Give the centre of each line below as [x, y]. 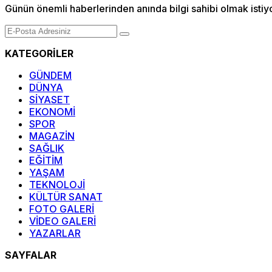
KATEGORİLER [39, 54]
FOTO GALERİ [62, 209]
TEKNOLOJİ [57, 185]
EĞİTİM [46, 161]
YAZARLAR [55, 233]
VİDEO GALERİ [63, 221]
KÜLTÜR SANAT [66, 197]
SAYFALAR [31, 255]
